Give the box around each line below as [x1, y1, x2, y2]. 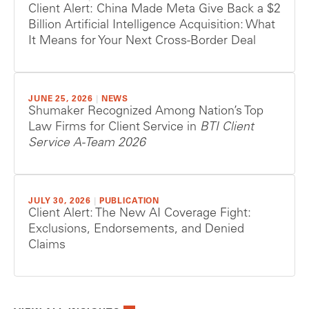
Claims [28, 239, 66, 252]
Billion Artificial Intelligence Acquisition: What [28, 19, 275, 32]
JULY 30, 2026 [28, 197, 92, 206]
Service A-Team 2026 [28, 137, 146, 150]
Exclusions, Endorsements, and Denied [28, 223, 244, 237]
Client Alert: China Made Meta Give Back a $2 [28, 3, 281, 17]
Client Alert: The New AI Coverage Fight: [28, 208, 251, 221]
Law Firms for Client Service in [28, 121, 200, 134]
